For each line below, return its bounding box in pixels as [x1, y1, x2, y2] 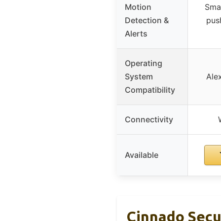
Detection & [125, 15, 169, 26]
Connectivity [125, 114, 173, 125]
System [125, 72, 153, 82]
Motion [125, 2, 151, 12]
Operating [125, 58, 162, 69]
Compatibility [125, 85, 175, 95]
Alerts [125, 29, 147, 39]
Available [125, 150, 158, 160]
